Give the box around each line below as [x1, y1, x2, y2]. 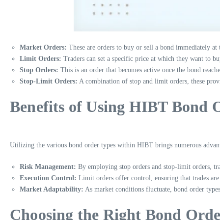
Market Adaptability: [20, 185, 83, 193]
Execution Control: [20, 174, 77, 182]
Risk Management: [20, 163, 76, 170]
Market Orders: [20, 43, 67, 51]
